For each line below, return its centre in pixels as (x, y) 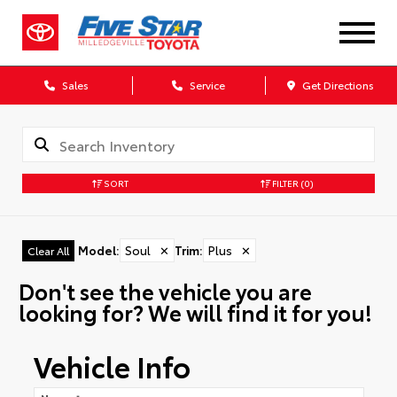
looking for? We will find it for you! (195, 311)
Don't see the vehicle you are (165, 290)
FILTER (284, 183)
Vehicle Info (112, 366)
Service (206, 85)
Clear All (48, 250)
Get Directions (337, 85)
